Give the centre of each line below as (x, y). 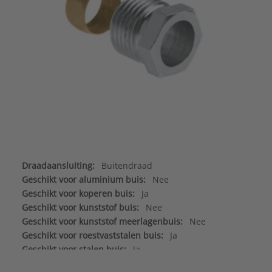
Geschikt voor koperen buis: (78, 193)
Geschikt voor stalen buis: (74, 249)
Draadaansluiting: (58, 165)
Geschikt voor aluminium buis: (83, 179)
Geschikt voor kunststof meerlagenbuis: (102, 221)
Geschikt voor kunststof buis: (80, 207)
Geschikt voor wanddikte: (73, 263)
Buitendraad (127, 165)
